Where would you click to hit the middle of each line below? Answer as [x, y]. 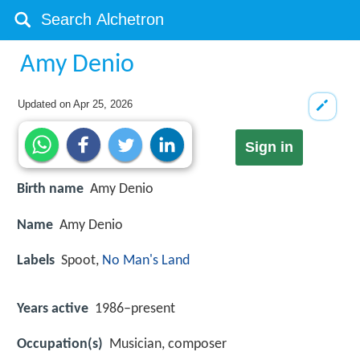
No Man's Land [146, 260]
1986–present [135, 309]
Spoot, [82, 260]
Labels [36, 260]
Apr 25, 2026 [103, 104]
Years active [53, 309]
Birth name [50, 190]
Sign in [269, 147]
